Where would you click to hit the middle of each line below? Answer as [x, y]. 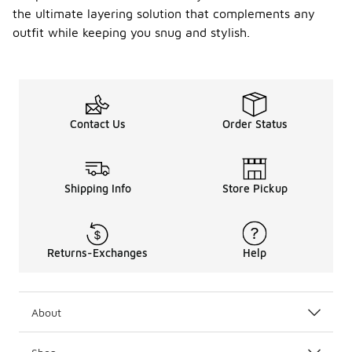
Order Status [255, 124]
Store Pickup [255, 188]
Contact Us [97, 124]
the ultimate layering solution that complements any [164, 13]
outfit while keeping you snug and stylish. [131, 32]
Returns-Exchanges [97, 253]
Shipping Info [97, 188]
